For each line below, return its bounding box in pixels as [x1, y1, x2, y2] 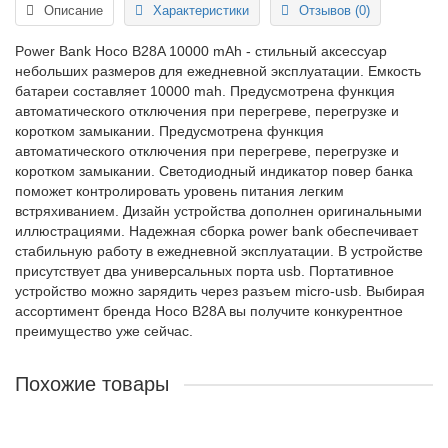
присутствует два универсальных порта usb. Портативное [15, 262, 394, 279]
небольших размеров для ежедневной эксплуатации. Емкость [15, 62, 421, 79]
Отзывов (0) [299, 2, 370, 18]
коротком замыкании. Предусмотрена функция [15, 122, 324, 139]
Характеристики [153, 2, 249, 18]
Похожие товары [15, 372, 169, 395]
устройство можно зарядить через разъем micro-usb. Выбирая [15, 282, 425, 299]
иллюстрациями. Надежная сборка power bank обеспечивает [15, 222, 418, 239]
